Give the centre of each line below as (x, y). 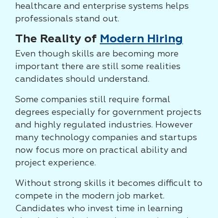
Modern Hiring (141, 39)
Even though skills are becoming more (97, 54)
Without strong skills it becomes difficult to (109, 183)
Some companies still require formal (93, 100)
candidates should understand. (82, 79)
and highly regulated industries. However (104, 125)
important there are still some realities (98, 67)
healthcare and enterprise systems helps (102, 6)
